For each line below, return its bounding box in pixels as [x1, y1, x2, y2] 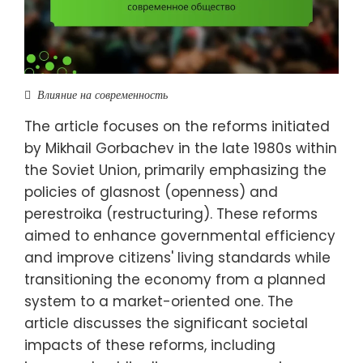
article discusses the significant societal [24, 313, 308, 333]
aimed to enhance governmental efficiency [24, 225, 335, 246]
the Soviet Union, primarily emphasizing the [24, 160, 327, 180]
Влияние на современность [37, 86, 168, 103]
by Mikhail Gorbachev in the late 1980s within [24, 138, 337, 158]
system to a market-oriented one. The [24, 291, 293, 311]
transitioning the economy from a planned [24, 269, 326, 289]
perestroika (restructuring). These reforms [24, 203, 318, 224]
